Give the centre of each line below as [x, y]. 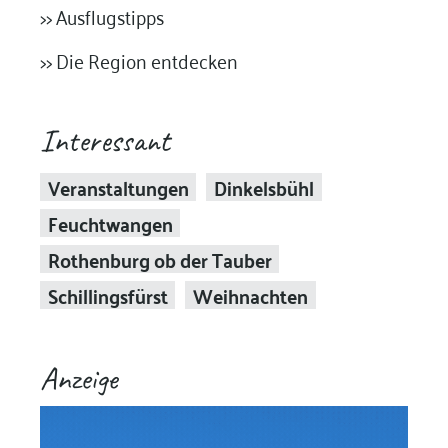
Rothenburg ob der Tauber [159, 258]
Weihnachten [250, 294]
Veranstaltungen [118, 186]
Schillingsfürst [107, 294]
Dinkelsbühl [263, 186]
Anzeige [78, 378]
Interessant [104, 140]
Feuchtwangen [110, 222]
